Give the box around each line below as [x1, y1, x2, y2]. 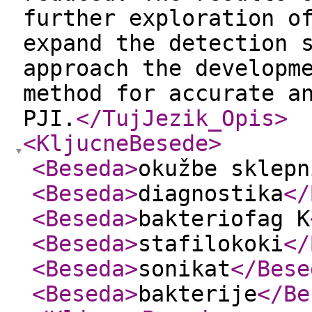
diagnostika [138, 181, 283, 206]
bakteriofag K [138, 206, 310, 231]
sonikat [138, 256, 231, 281]
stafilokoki [138, 231, 283, 256]
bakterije [138, 281, 257, 306]
